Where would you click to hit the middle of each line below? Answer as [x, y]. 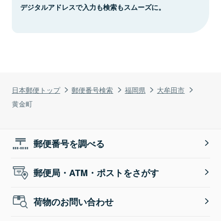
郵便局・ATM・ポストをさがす [96, 172]
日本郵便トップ [36, 89]
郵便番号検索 [92, 89]
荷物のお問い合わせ [74, 202]
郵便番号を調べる [69, 143]
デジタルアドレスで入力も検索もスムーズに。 [93, 7]
